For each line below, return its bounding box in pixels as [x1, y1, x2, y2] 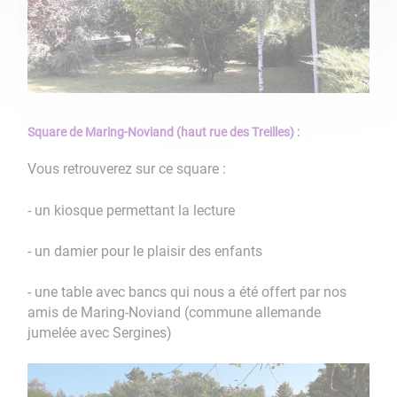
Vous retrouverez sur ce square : [27, 160, 227, 178]
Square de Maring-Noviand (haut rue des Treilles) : [27, 125, 300, 140]
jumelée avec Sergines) [27, 323, 173, 341]
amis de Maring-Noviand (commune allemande [27, 303, 322, 321]
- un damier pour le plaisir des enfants [27, 242, 263, 260]
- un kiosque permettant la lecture [27, 201, 239, 219]
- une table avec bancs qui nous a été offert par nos [27, 283, 347, 300]
